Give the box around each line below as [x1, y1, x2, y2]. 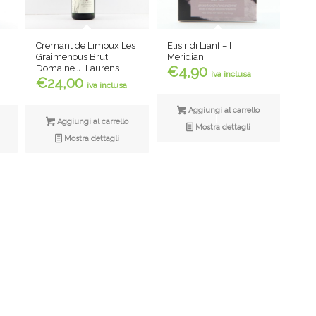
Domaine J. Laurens [36, 62, 120, 73]
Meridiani [167, 51, 207, 62]
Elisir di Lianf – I [167, 39, 232, 51]
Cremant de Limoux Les [36, 39, 136, 51]
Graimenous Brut [36, 51, 109, 62]
